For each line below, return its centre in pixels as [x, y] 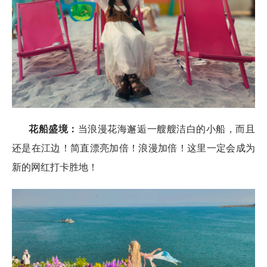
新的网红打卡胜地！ [55, 167]
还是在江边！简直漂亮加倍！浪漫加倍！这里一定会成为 [133, 148]
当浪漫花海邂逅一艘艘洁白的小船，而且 [167, 129]
